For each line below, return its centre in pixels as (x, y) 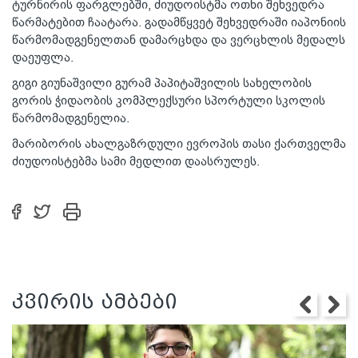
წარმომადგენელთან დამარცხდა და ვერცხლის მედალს (179, 40)
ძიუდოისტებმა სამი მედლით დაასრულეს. (136, 161)
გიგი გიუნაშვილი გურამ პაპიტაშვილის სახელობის (162, 83)
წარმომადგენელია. (71, 118)
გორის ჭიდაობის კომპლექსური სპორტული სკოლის (169, 101)
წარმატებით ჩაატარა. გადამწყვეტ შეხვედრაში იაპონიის (179, 22)
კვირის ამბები (95, 302)
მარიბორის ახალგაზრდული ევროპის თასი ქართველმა (179, 144)
